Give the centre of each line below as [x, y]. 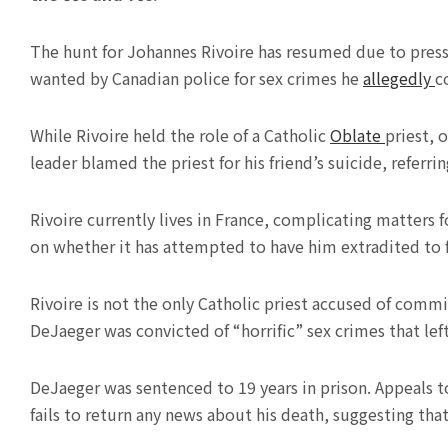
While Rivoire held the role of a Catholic [180, 135]
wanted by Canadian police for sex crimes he [196, 78]
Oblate [357, 135]
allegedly [399, 78]
